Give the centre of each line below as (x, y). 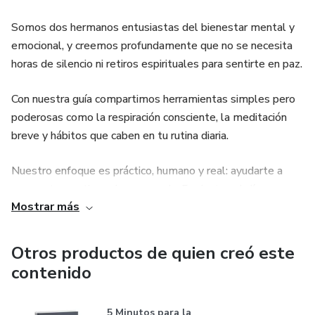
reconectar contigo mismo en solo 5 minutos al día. (137, 189)
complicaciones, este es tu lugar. (91, 243)
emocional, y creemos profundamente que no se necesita (152, 46)
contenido (51, 273)
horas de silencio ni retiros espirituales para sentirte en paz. (157, 64)
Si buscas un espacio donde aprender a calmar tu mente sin (156, 224)
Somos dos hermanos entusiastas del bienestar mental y (153, 27)
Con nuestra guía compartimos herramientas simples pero (153, 99)
